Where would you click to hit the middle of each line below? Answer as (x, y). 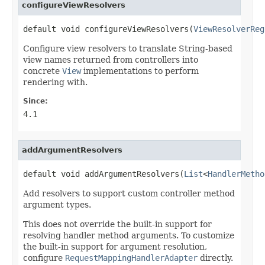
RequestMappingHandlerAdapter (131, 258)
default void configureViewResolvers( (108, 29)
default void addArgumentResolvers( (104, 174)
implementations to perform (140, 71)
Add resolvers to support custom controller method (129, 193)
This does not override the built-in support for (117, 224)
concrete (43, 71)
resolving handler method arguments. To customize (129, 235)
